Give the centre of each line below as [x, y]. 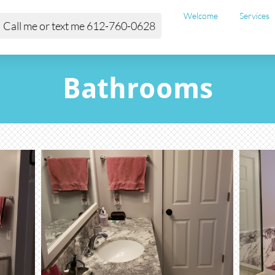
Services [254, 16]
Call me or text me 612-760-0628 [79, 25]
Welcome [200, 16]
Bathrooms [137, 88]
